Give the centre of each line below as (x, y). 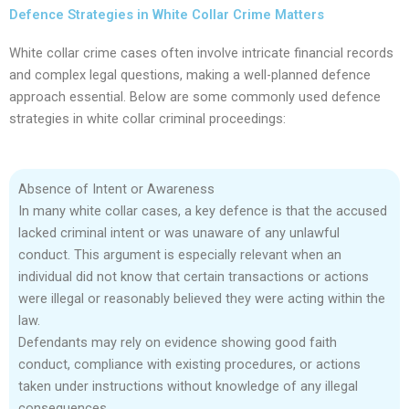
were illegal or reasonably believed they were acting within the (202, 299)
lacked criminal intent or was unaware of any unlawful (179, 233)
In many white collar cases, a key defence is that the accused (203, 211)
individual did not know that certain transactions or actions (194, 277)
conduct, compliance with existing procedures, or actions (189, 365)
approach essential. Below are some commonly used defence (195, 96)
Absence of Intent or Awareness (116, 189)
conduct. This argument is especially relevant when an (180, 255)
